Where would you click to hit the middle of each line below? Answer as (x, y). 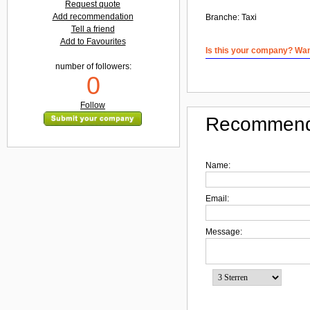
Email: (217, 199)
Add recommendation (93, 16)
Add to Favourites (93, 41)
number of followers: (93, 66)
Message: (224, 232)
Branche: (224, 17)
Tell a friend (93, 29)
